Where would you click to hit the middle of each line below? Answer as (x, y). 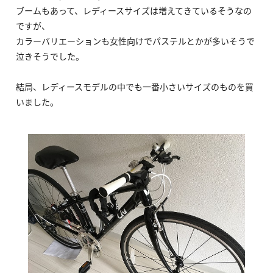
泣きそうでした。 (50, 56)
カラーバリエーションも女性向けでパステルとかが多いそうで (136, 41)
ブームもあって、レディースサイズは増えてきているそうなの (134, 10)
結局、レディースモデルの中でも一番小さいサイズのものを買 (135, 86)
